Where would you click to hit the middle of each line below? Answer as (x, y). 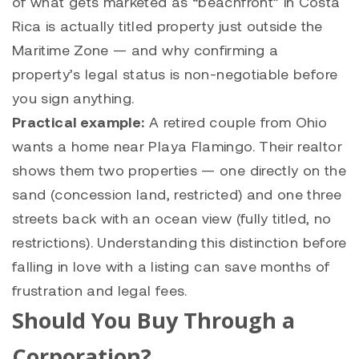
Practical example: (79, 122)
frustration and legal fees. (100, 290)
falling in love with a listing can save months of (171, 266)
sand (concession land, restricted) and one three (177, 194)
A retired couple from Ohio (236, 122)
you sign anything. (73, 98)
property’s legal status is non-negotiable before (175, 74)
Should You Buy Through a (153, 321)
